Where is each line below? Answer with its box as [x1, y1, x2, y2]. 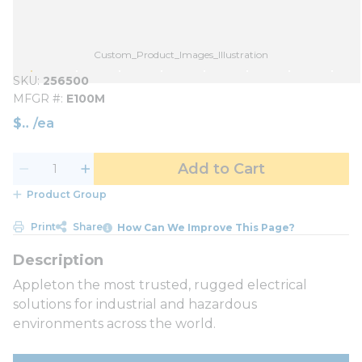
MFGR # [13, 91, 61, 106]
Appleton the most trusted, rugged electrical [13, 276, 307, 293]
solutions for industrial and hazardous [13, 296, 257, 312]
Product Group [26, 188, 107, 200]
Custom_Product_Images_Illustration [94, 48, 268, 61]
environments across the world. [13, 315, 216, 331]
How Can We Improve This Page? [117, 221, 296, 234]
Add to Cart [178, 160, 265, 178]
